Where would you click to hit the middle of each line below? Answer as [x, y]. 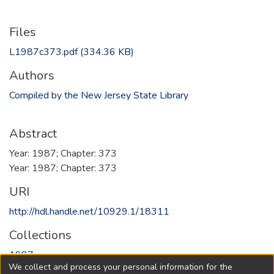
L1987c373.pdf [43, 52]
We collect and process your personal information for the [120, 267]
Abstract [33, 133]
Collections [40, 235]
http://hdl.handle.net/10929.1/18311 [89, 211]
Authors [32, 75]
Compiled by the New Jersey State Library [99, 95]
